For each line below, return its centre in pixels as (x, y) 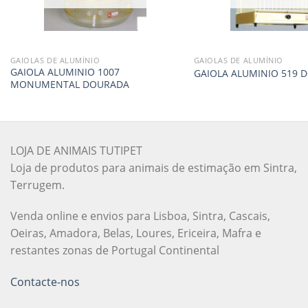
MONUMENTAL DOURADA (69, 85)
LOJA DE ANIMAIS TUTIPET (76, 150)
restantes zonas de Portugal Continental (115, 251)
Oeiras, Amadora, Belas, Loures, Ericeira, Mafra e (136, 233)
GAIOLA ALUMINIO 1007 (65, 72)
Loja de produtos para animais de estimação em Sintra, (154, 167)
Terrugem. (37, 185)
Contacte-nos (45, 282)
